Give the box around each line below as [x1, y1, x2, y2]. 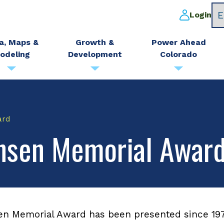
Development [67, 49, 122, 59]
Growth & [75, 37, 114, 47]
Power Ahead [151, 37, 206, 47]
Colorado [160, 49, 197, 59]
